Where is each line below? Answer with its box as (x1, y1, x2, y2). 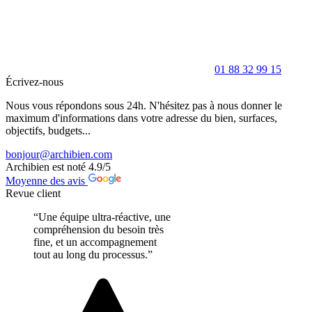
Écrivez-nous (6, 76, 63, 88)
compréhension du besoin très (33, 224, 164, 236)
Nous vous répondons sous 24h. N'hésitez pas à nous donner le (6, 100, 282, 112)
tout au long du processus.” (33, 249, 153, 261)
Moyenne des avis (6, 175, 88, 187)
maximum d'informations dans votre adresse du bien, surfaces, (6, 112, 277, 125)
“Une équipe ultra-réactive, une (33, 211, 171, 224)
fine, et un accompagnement (33, 236, 157, 249)
